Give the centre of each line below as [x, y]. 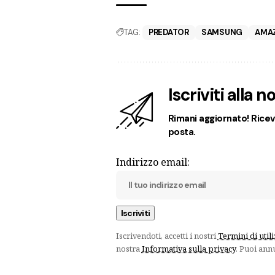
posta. [182, 132]
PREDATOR [168, 32]
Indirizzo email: [153, 162]
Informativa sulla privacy [188, 248]
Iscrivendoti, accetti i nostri [167, 235]
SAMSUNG [222, 32]
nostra [129, 248]
